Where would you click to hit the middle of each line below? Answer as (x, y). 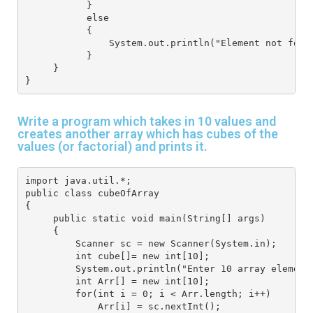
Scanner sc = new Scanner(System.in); (151, 243)
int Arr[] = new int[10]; (120, 281)
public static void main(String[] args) (148, 218)
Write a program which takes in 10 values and (147, 122)
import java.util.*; (81, 180)
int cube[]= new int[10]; (117, 256)
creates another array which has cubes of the (148, 134)
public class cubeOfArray (92, 193)
